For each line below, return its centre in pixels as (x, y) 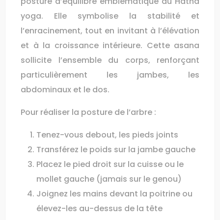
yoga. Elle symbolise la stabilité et (110, 16)
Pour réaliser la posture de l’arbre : (88, 112)
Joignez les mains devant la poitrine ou (114, 194)
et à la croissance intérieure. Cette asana (110, 45)
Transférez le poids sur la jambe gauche (116, 150)
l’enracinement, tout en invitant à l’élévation (110, 31)
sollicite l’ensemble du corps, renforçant (110, 60)
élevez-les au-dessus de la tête (99, 208)
